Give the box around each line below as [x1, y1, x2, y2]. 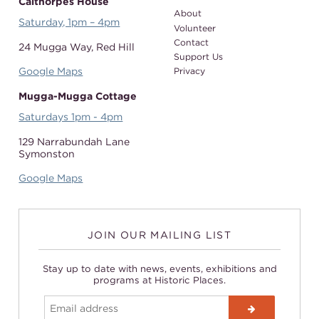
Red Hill [96, 40, 135, 53]
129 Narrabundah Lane [19, 135, 130, 147]
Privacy [173, 66, 205, 77]
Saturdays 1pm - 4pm [19, 110, 123, 123]
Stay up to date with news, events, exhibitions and [42, 262, 277, 274]
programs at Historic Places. [93, 273, 226, 286]
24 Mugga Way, [19, 40, 97, 53]
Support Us [173, 51, 223, 63]
